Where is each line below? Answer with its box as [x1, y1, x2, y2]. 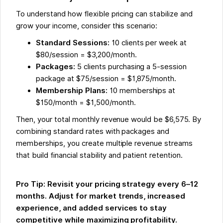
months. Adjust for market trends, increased [16, 192, 186, 201]
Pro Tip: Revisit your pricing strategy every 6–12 [16, 180, 198, 189]
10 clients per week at [109, 38, 187, 48]
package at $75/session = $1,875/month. [36, 74, 177, 84]
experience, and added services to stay [16, 204, 167, 213]
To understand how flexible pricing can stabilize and [16, 9, 193, 19]
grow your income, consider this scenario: [16, 21, 158, 31]
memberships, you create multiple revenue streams [16, 139, 193, 148]
